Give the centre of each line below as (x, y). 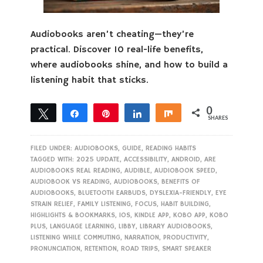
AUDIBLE (138, 171)
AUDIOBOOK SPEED (185, 171)
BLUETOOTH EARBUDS (112, 193)
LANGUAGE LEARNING (82, 226)
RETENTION (101, 249)
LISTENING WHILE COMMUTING (76, 237)
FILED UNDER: (53, 148)
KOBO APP (190, 215)
